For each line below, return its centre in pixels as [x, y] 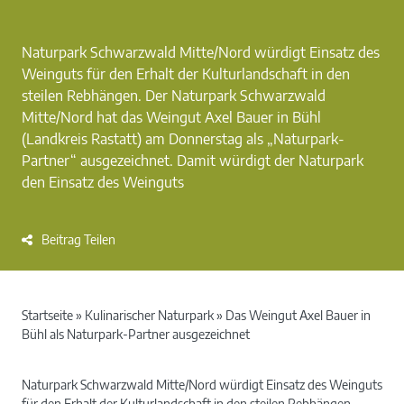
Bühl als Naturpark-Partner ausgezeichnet [136, 334]
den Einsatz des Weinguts [103, 182]
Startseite [47, 315]
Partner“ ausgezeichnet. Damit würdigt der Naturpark [193, 160]
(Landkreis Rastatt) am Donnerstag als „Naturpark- [183, 138]
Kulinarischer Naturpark [149, 315]
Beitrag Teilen [78, 239]
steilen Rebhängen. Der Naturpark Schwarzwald [174, 95]
